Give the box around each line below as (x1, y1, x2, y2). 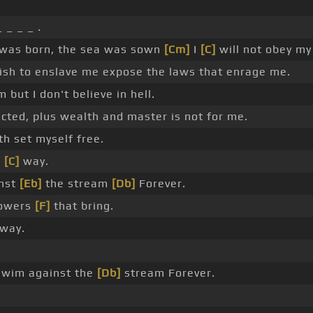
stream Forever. (120, 266, 215, 280)
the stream (41, 177, 112, 191)
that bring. (50, 199, 114, 213)
